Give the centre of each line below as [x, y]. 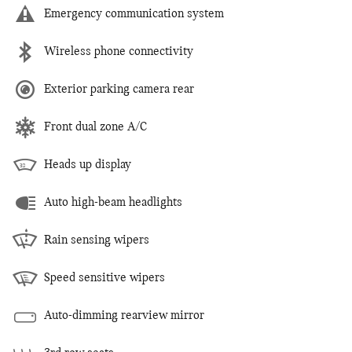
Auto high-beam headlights [113, 202]
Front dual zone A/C [95, 127]
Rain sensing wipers [97, 240]
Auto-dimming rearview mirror [124, 315]
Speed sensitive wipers [104, 278]
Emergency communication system [134, 14]
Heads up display [88, 165]
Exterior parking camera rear [119, 89]
